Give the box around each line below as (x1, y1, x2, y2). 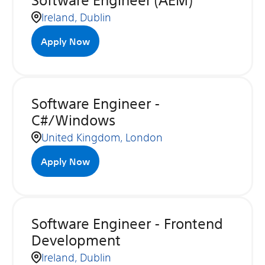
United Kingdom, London (41, 130, 163, 144)
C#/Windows (31, 111, 115, 129)
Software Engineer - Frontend (31, 215, 223, 232)
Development (31, 231, 121, 249)
